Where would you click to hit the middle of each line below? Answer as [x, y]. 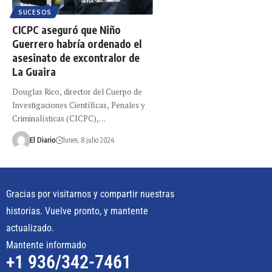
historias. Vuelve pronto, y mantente [77, 211]
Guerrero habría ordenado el [77, 44]
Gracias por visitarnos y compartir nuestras [90, 194]
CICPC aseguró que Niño [66, 30]
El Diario [42, 140]
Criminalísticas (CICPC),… [59, 119]
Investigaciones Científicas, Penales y [79, 105]
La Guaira [35, 72]
